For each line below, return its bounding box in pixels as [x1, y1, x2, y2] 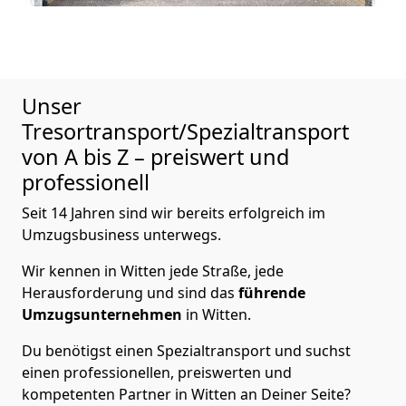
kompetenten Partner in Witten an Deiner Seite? [22, 383, 351, 404]
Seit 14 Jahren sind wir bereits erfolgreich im [22, 202, 325, 223]
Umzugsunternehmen [22, 304, 182, 324]
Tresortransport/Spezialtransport [22, 116, 349, 146]
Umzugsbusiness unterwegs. [22, 224, 221, 245]
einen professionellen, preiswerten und [22, 362, 292, 382]
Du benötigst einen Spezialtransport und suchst [22, 340, 351, 361]
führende [238, 282, 305, 303]
